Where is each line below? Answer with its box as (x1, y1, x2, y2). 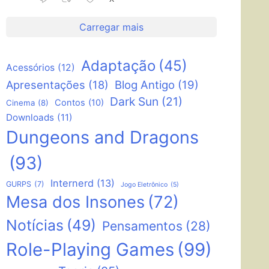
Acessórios (6, 62, 55, 74)
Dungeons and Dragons (6, 127, 199, 148)
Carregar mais (79, 21, 144, 34)
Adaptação (81, 57, 156, 75)
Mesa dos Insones (6, 192, 145, 213)
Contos (55, 97, 85, 109)
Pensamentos (102, 219, 183, 234)
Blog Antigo (115, 78, 175, 92)
